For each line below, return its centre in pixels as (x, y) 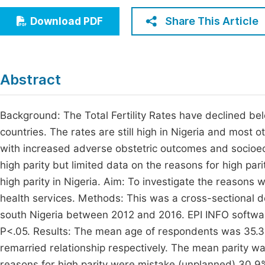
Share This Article (212, 21)
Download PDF (67, 21)
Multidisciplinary (55, 55)
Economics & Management (78, 12)
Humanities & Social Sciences (84, 33)
